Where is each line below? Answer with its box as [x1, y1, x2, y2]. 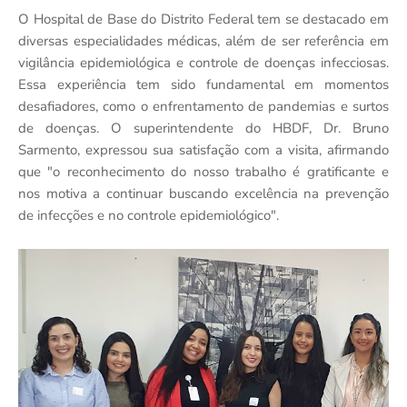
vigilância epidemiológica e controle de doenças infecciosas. [18, 53, 389, 72]
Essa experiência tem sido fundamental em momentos [18, 74, 389, 94]
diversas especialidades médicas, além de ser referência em [18, 31, 389, 50]
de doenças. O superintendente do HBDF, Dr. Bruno [18, 118, 389, 137]
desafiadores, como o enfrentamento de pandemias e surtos [18, 96, 389, 115]
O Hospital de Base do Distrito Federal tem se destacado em [18, 9, 389, 28]
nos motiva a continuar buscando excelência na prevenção [18, 184, 389, 203]
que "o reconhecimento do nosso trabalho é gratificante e [18, 162, 389, 181]
